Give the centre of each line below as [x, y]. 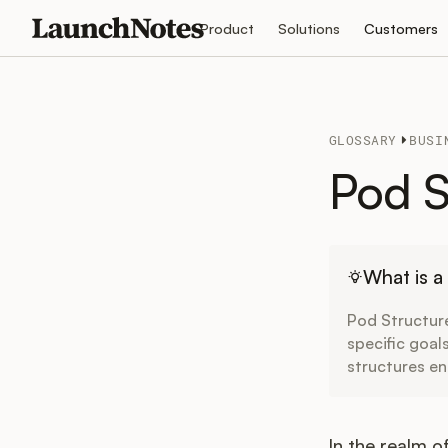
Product [226, 28]
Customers [400, 28]
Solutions [308, 28]
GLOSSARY [362, 140]
